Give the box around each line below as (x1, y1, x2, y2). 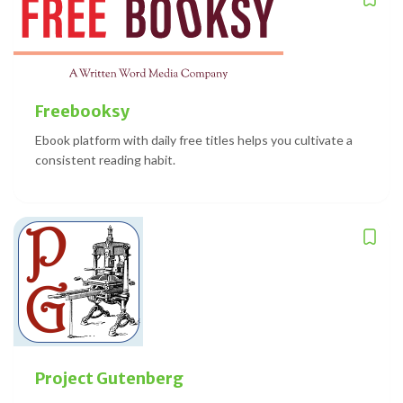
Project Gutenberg (35, 367, 184, 389)
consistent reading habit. (35, 151, 175, 167)
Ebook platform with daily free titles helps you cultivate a (35, 131, 353, 148)
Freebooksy (35, 100, 130, 121)
